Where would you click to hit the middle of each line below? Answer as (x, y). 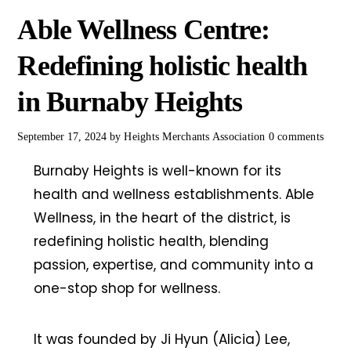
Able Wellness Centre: (144, 30)
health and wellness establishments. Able (174, 195)
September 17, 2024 (62, 137)
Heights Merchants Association (195, 137)
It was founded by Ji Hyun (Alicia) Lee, (161, 340)
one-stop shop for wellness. (127, 289)
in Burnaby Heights (130, 102)
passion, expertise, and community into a (173, 265)
